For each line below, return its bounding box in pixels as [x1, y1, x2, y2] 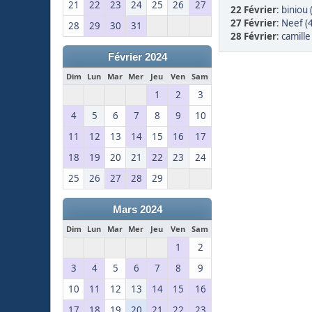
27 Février [231, 17, 276, 30]
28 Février [231, 30, 276, 43]
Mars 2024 [112, 204, 162, 216]
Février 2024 [107, 52, 167, 63]
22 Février [231, 3, 276, 17]
